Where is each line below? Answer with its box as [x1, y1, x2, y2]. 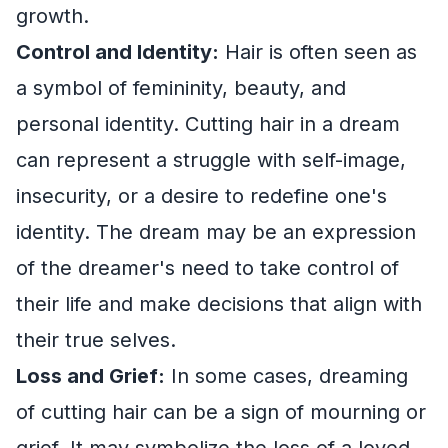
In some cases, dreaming [165, 363, 408, 388]
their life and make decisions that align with [16, 291, 422, 316]
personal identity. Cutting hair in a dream [16, 111, 400, 136]
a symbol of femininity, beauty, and [16, 75, 346, 100]
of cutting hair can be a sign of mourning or [16, 399, 426, 424]
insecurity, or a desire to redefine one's [16, 183, 387, 208]
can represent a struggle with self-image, [16, 147, 406, 172]
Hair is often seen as [219, 39, 417, 64]
